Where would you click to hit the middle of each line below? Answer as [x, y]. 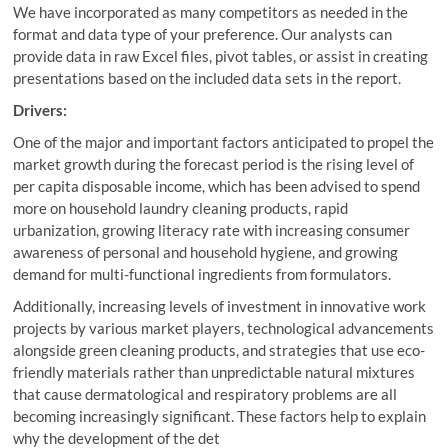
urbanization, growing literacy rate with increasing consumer [212, 230]
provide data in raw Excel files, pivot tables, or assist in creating [221, 56]
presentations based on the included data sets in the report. [207, 78]
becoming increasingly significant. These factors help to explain [220, 416]
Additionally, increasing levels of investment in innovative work [220, 306]
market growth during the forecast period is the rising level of [214, 164]
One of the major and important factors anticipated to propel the [224, 142]
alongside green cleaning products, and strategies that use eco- [219, 350]
